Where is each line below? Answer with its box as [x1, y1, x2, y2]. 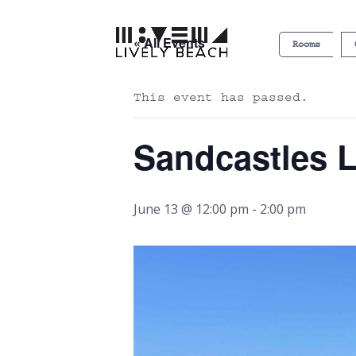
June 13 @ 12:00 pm [133, 200, 249, 218]
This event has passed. [133, 90, 308, 104]
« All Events [133, 33, 205, 52]
